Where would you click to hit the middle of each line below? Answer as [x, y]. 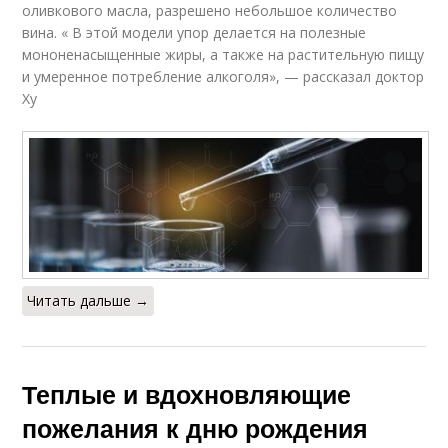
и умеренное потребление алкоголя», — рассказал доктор [223, 76]
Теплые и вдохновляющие [187, 393]
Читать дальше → [88, 300]
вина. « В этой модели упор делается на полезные [194, 32]
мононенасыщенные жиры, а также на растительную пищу [223, 54]
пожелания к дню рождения [195, 427]
